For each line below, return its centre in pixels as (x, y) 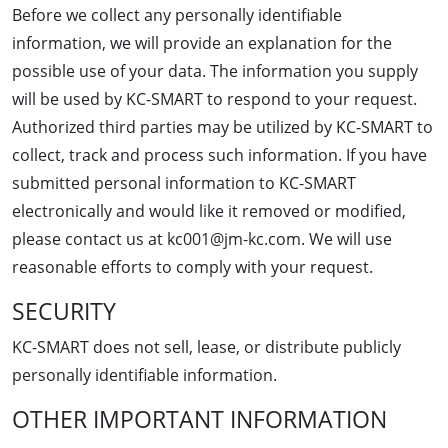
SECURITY (64, 310)
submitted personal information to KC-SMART (184, 182)
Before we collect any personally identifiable (177, 14)
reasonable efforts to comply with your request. (192, 266)
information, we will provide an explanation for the (202, 42)
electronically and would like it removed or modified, (209, 210)
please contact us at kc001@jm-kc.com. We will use (202, 238)
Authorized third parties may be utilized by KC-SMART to (222, 126)
